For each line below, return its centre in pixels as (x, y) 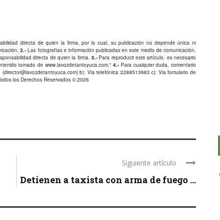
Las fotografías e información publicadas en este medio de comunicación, (111, 47)
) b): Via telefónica (98, 69)
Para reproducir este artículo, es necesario (147, 55)
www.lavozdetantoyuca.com (76, 62)
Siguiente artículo (149, 160)
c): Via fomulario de (173, 69)
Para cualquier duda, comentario (158, 62)
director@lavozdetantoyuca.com (40, 69)
